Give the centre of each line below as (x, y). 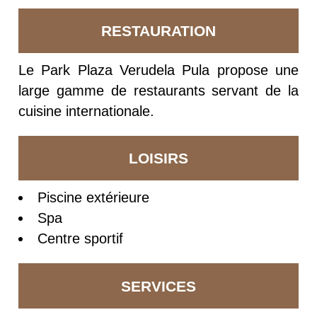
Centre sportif (80, 239)
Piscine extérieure (93, 198)
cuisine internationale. (87, 111)
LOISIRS (158, 158)
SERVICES (158, 286)
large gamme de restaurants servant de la (158, 91)
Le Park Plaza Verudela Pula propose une (158, 70)
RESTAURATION (158, 31)
